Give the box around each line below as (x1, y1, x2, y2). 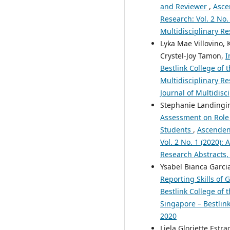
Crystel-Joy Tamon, (160, 50, 225, 61)
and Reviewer (160, 1, 209, 11)
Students (160, 124, 193, 135)
